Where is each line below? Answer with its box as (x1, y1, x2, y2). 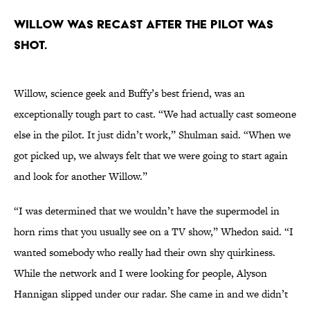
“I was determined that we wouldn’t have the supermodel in (14, 203, 280, 219)
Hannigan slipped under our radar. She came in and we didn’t (14, 286, 288, 302)
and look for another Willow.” (14, 169, 147, 184)
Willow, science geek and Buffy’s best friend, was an (14, 86, 245, 101)
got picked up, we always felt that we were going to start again (14, 148, 288, 163)
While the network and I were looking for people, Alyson (14, 266, 267, 281)
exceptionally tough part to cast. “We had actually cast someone (14, 107, 296, 122)
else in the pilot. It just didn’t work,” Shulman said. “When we (14, 127, 291, 143)
